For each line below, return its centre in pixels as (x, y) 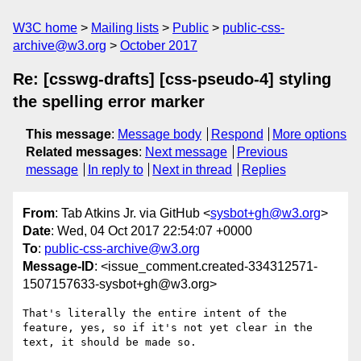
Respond (237, 134)
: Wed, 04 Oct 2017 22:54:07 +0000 (151, 231)
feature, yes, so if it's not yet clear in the (168, 328)
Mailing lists (125, 28)
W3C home (45, 28)
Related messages (82, 152)
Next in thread (193, 170)
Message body (160, 134)
